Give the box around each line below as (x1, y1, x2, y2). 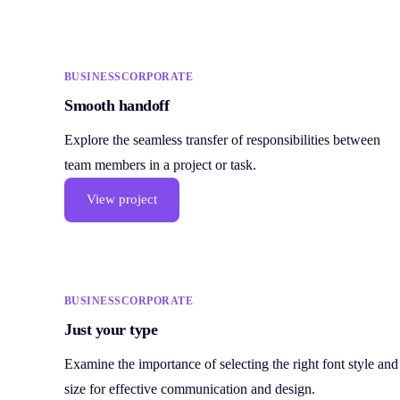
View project (87, 192, 157, 207)
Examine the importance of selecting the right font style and (64, 356, 398, 372)
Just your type (64, 321, 158, 339)
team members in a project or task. (64, 156, 256, 172)
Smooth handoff (64, 96, 170, 114)
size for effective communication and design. (64, 381, 315, 397)
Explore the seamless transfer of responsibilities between (64, 131, 380, 147)
